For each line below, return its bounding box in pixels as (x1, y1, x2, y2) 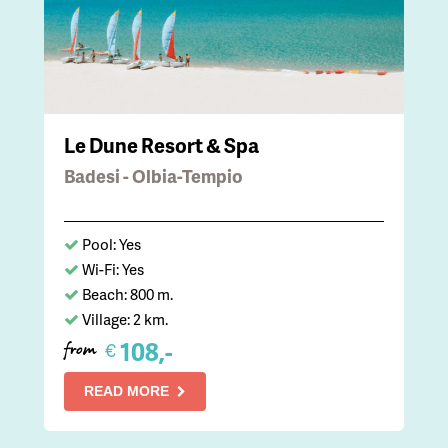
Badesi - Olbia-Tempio (64, 163, 243, 189)
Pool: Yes (82, 233, 141, 256)
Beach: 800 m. (82, 283, 173, 306)
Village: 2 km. (82, 308, 168, 331)
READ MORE (84, 383, 169, 400)
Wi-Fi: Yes (82, 258, 144, 281)
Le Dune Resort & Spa (64, 131, 259, 160)
